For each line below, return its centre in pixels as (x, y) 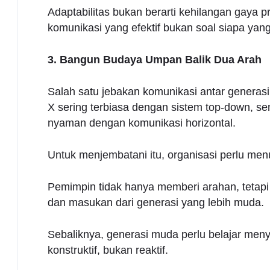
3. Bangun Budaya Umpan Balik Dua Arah (154, 59)
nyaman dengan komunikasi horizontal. (141, 123)
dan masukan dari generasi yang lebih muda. (155, 202)
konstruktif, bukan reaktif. (108, 250)
